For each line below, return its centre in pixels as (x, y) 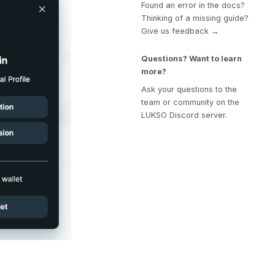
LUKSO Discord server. (184, 115)
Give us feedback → (180, 31)
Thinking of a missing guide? (195, 18)
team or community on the (191, 102)
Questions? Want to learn (192, 59)
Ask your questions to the (189, 89)
